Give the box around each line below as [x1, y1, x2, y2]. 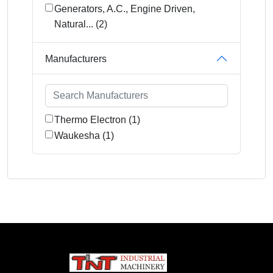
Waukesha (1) [54, 130, 114, 141]
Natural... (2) [54, 19, 107, 29]
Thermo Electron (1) [54, 115, 140, 125]
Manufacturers [45, 53, 107, 64]
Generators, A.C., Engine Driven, [54, 4, 195, 14]
